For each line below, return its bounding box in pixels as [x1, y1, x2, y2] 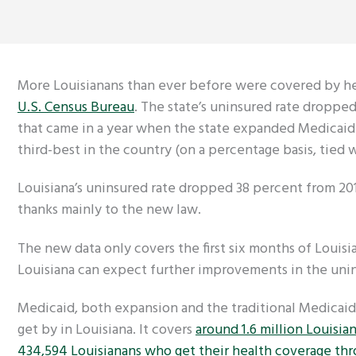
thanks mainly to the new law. [17, 199, 201, 222]
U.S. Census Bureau [17, 95, 134, 119]
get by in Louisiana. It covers [17, 319, 195, 342]
